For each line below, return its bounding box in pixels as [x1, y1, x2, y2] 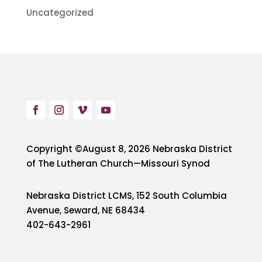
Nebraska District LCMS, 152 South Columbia [26, 189, 227, 202]
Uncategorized [26, 6, 94, 19]
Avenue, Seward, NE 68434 [26, 204, 145, 216]
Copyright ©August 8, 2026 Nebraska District [26, 143, 232, 155]
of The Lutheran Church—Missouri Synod [26, 157, 210, 170]
